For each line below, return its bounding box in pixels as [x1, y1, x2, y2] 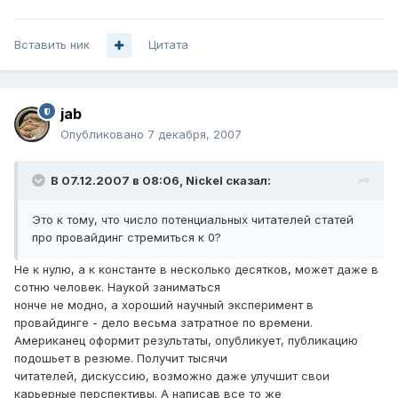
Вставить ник [14, 37, 90, 52]
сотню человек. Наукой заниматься [14, 280, 220, 295]
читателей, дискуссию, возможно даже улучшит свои [14, 369, 330, 384]
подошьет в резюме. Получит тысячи [14, 351, 227, 366]
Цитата [148, 37, 188, 52]
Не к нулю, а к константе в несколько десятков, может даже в [14, 262, 378, 277]
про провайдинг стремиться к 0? [32, 230, 221, 245]
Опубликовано [60, 127, 147, 142]
